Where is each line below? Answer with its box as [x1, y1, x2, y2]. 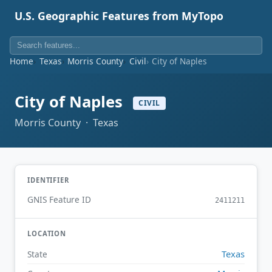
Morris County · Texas [15, 115, 118, 129]
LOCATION [27, 229, 67, 239]
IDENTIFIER [27, 175, 69, 185]
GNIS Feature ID [27, 194, 91, 206]
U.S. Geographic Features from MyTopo [15, 8, 223, 23]
